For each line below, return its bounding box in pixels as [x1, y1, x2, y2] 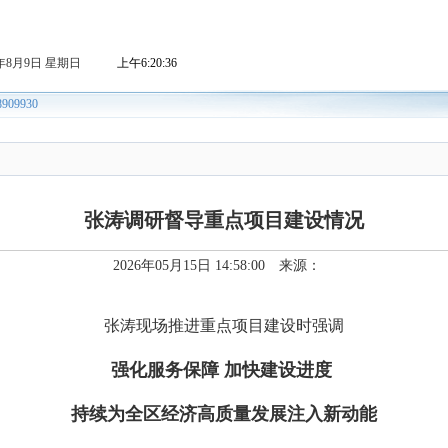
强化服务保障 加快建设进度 [111, 360, 337, 380]
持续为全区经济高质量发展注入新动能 [71, 404, 377, 424]
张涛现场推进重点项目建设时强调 [104, 317, 344, 334]
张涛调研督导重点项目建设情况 [84, 209, 364, 231]
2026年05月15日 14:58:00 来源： [113, 258, 335, 273]
